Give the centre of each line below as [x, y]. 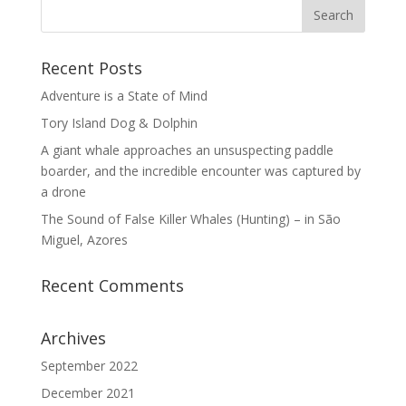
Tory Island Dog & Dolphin [119, 122]
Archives [73, 338]
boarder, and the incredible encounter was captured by [200, 170]
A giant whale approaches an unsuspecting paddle [187, 150]
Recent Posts [91, 68]
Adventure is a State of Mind [124, 95]
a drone [63, 191]
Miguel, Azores [84, 239]
